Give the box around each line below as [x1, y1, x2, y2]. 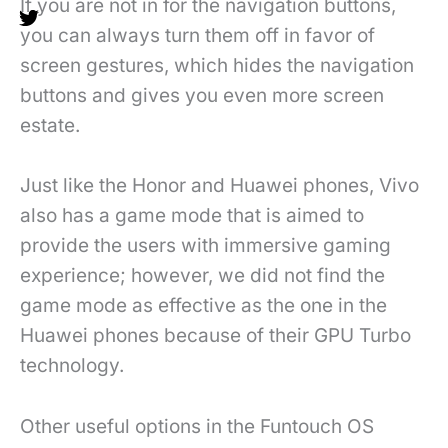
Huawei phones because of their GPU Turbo [20, 324, 411, 348]
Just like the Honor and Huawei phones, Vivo [20, 174, 419, 198]
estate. [20, 113, 80, 137]
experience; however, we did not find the [20, 264, 385, 288]
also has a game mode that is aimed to [20, 204, 364, 228]
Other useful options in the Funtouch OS [20, 414, 374, 438]
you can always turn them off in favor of [20, 23, 375, 47]
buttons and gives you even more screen [20, 83, 384, 107]
